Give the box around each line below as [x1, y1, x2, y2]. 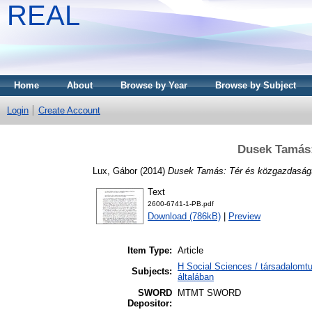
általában [178, 272, 214, 283]
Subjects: [132, 266, 172, 277]
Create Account [38, 105, 100, 116]
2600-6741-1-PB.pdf [148, 200, 214, 208]
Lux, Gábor [93, 165, 137, 176]
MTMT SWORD [178, 288, 241, 299]
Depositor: [127, 298, 172, 309]
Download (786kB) [148, 211, 221, 222]
